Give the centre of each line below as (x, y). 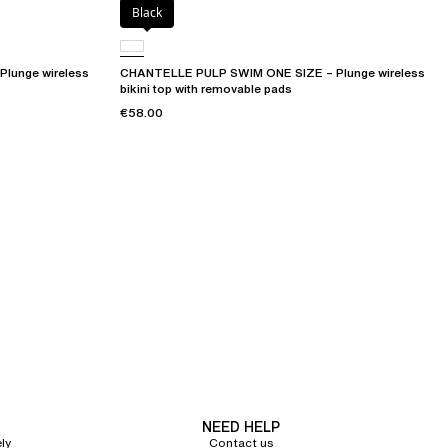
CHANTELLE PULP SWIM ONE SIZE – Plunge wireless (272, 73)
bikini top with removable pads (206, 89)
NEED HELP (241, 427)
